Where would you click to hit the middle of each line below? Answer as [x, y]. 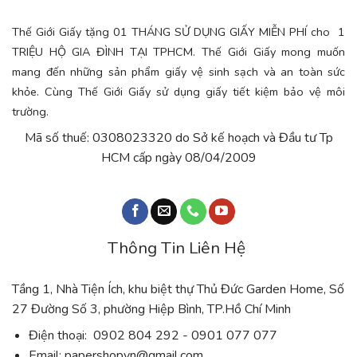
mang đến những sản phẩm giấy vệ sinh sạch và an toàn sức [178, 71]
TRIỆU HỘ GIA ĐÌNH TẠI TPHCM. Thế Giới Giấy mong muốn [178, 51]
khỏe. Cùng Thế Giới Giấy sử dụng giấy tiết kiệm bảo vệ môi [178, 91]
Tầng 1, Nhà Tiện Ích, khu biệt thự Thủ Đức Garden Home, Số [178, 289]
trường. [32, 111]
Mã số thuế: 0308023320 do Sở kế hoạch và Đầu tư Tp [178, 137]
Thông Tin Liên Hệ [178, 247]
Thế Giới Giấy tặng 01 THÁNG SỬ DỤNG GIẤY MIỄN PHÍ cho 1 [178, 31]
